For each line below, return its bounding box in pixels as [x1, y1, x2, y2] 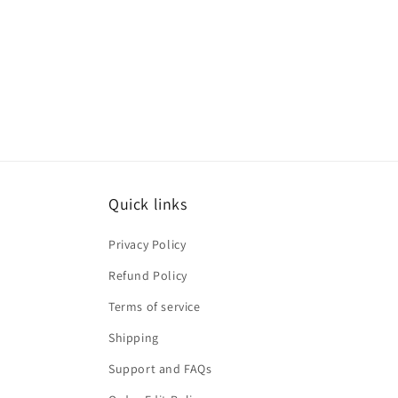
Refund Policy [108, 267, 187, 283]
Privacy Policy [108, 236, 187, 252]
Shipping [108, 330, 159, 346]
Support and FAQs [108, 361, 212, 377]
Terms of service [108, 298, 201, 314]
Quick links [108, 194, 187, 214]
